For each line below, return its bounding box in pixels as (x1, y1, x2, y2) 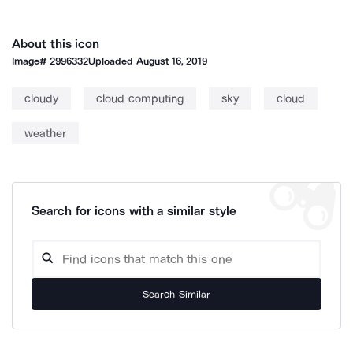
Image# (12, 55, 50, 67)
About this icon (12, 36, 100, 51)
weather (24, 126, 66, 140)
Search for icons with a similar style (32, 203, 236, 218)
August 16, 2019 (136, 55, 208, 67)
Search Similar (143, 288, 210, 300)
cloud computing (96, 91, 184, 106)
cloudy (24, 91, 58, 106)
